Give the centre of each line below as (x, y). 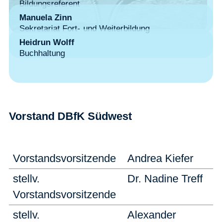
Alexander (152, 215)
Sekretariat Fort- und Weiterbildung (84, 28)
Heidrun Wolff (47, 42)
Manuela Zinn (46, 18)
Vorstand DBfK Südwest (70, 116)
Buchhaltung (42, 53)
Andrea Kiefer (160, 158)
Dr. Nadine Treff (165, 178)
